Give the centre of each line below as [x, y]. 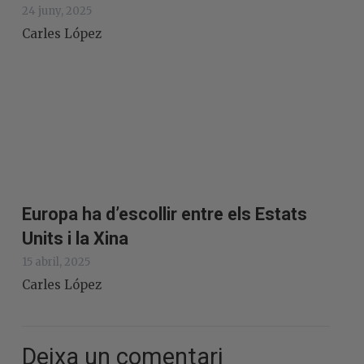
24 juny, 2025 [57, 11]
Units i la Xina [75, 238]
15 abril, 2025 [56, 262]
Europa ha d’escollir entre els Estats [165, 214]
